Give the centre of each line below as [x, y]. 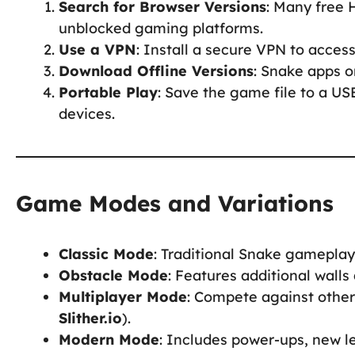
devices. [87, 113]
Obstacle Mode [113, 275]
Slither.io [90, 318]
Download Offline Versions [156, 71]
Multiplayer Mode [123, 296]
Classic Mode [106, 254]
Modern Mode [109, 339]
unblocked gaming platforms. [161, 28]
